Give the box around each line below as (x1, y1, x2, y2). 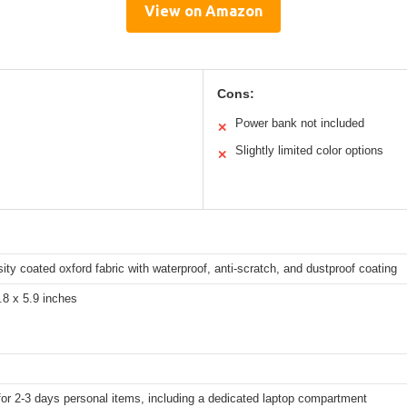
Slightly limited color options (235, 143, 383, 157)
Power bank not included (235, 115, 364, 130)
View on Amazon (144, 2, 263, 19)
